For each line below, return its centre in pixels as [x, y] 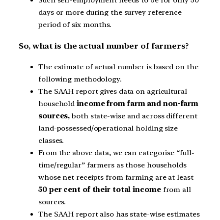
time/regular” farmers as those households [112, 165]
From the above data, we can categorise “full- [116, 153]
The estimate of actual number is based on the [118, 67]
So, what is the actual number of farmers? [104, 46]
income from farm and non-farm [138, 104]
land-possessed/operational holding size [108, 128]
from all [176, 190]
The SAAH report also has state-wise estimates [119, 214]
